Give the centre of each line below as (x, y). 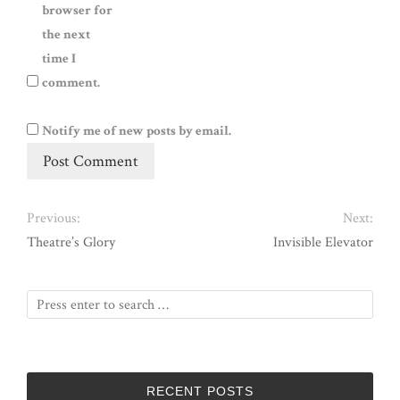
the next (66, 35)
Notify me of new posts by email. (137, 131)
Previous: (54, 219)
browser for (77, 11)
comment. (71, 83)
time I (59, 59)
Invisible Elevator (323, 243)
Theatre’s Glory (71, 243)
